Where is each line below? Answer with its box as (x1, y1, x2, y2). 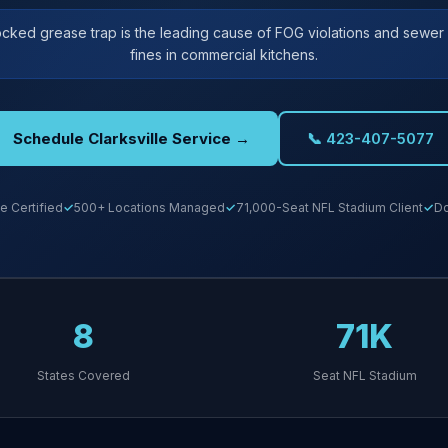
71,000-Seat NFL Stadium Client (236, 200, 423, 215)
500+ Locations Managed (74, 200, 225, 215)
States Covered (37, 368, 130, 383)
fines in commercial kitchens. (130, 46, 318, 63)
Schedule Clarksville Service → (12, 128, 250, 148)
